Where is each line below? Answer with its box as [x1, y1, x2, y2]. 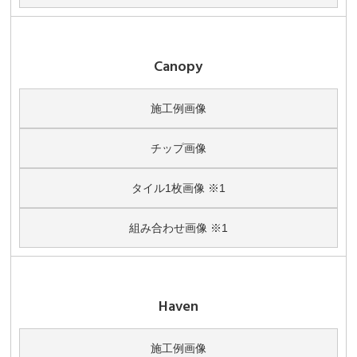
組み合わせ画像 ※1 [128, 222, 228, 234]
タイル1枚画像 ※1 [131, 182, 226, 194]
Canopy [154, 57, 203, 76]
